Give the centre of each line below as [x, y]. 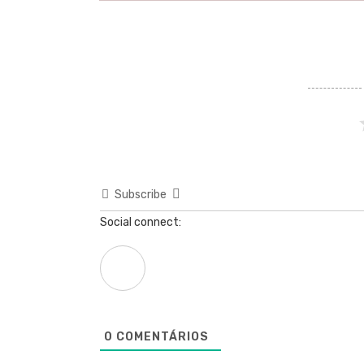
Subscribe [141, 195]
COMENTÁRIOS [161, 337]
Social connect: [141, 223]
